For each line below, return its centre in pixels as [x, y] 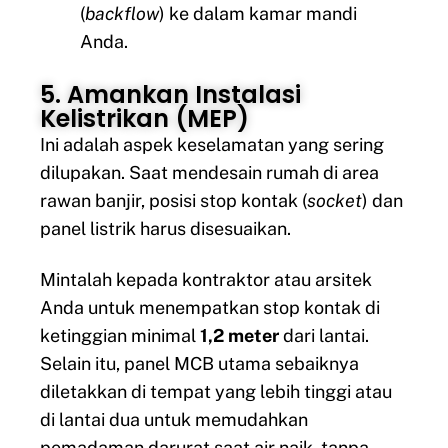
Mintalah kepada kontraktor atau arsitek [206, 279]
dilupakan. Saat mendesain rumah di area [209, 173]
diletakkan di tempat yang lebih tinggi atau [216, 391]
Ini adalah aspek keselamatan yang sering [212, 145]
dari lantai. [324, 335]
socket [334, 201]
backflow [122, 14]
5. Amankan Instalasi [170, 95]
